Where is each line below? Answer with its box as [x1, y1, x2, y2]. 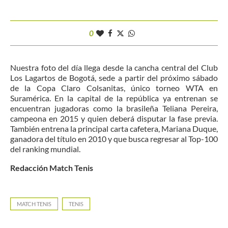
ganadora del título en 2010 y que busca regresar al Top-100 [10, 134, 218, 144]
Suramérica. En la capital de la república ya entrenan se [10, 93, 218, 103]
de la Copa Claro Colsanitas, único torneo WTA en [10, 83, 218, 93]
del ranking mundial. [10, 144, 80, 154]
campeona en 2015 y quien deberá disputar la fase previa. [10, 113, 218, 124]
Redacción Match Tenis [10, 163, 93, 173]
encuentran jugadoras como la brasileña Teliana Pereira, [10, 103, 218, 113]
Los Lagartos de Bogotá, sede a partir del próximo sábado [10, 73, 218, 83]
